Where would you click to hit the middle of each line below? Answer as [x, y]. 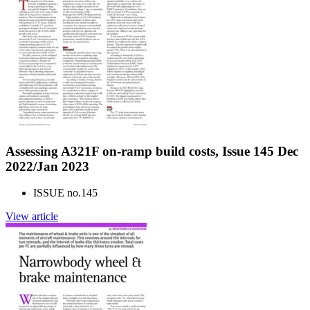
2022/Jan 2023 [47, 166]
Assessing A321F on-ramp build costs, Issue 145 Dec [152, 151]
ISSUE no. [57, 193]
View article [32, 217]
